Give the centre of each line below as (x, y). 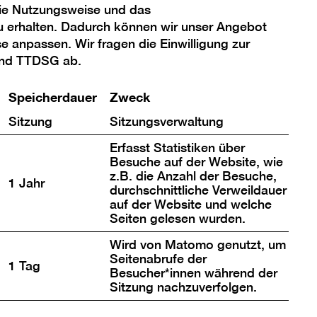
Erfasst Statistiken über (177, 148)
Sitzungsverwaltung (166, 122)
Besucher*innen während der (193, 273)
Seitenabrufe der (158, 259)
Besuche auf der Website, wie (196, 162)
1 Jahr (26, 183)
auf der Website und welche (190, 204)
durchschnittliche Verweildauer (198, 190)
